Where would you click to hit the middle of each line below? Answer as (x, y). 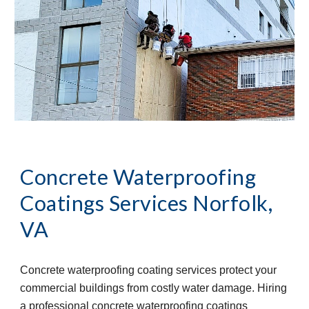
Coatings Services (104, 203)
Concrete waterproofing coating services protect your (149, 270)
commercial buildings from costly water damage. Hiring (154, 288)
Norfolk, (233, 203)
